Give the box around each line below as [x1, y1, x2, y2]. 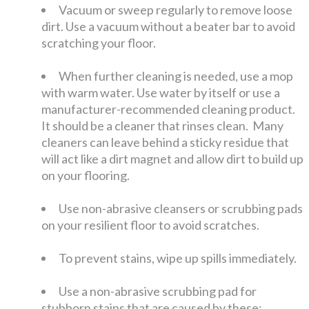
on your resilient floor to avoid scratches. [41, 217, 260, 232]
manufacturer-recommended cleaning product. [41, 101, 296, 117]
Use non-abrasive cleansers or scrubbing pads [59, 200, 303, 216]
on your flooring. [41, 167, 130, 183]
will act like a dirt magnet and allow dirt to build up [41, 150, 304, 166]
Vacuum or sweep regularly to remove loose [59, 1, 293, 17]
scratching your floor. [41, 34, 157, 50]
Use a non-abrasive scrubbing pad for [59, 283, 257, 299]
